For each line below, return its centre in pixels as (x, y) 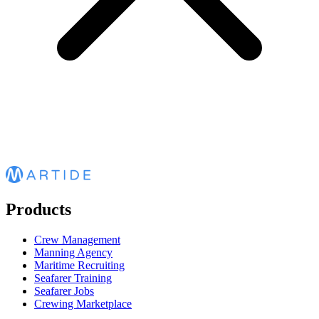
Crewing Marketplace (83, 303)
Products (38, 209)
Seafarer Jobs (64, 291)
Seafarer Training (73, 278)
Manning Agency (73, 252)
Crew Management (77, 239)
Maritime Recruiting (79, 265)
